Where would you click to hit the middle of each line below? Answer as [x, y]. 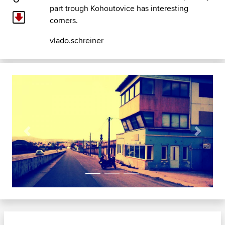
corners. [64, 20]
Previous [41, 136]
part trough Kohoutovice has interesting [119, 8]
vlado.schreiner [76, 40]
